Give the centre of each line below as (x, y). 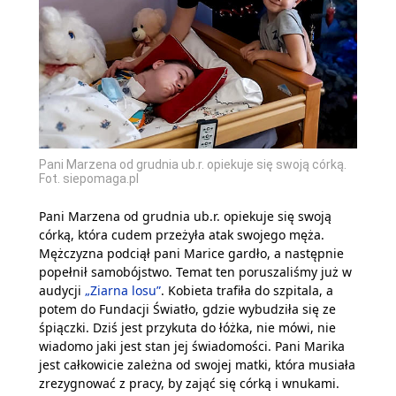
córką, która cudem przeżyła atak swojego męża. (182, 235)
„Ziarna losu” (123, 291)
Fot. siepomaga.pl (89, 179)
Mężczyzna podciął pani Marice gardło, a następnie (191, 254)
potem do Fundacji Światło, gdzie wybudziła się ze (187, 309)
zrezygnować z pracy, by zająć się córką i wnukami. (189, 384)
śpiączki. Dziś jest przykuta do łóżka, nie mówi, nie (187, 328)
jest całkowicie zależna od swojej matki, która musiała (197, 365)
